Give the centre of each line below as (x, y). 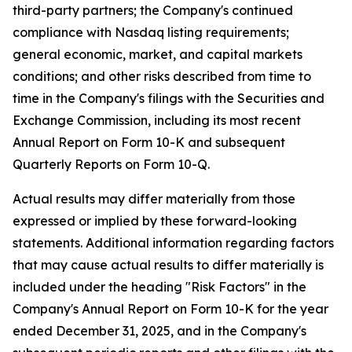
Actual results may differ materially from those (154, 199)
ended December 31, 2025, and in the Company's (159, 331)
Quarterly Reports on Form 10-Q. (111, 164)
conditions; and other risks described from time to (162, 76)
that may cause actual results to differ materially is (168, 265)
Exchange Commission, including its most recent (157, 120)
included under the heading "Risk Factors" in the (159, 287)
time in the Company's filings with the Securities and (169, 98)
